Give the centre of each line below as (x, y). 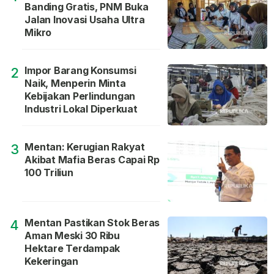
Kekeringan (51, 261)
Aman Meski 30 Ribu (72, 235)
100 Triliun (49, 172)
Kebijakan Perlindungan (80, 96)
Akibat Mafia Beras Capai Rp (92, 159)
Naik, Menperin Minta (75, 83)
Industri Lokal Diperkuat (81, 109)
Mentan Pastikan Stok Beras (92, 222)
